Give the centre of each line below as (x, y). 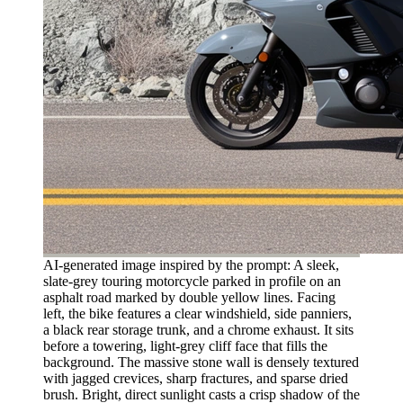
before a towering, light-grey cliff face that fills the (185, 345)
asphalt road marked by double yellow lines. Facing (189, 297)
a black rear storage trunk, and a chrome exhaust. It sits (198, 329)
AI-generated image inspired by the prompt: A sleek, (191, 264)
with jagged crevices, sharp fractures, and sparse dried (196, 378)
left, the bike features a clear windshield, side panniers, (197, 313)
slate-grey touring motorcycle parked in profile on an (192, 281)
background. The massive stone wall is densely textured (201, 362)
